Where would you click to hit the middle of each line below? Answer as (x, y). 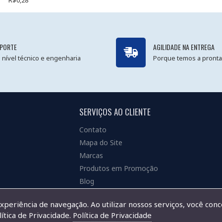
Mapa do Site (101, 142)
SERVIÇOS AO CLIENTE (115, 112)
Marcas (91, 155)
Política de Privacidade (112, 215)
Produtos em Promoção (119, 168)
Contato (93, 130)
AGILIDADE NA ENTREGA (184, 47)
